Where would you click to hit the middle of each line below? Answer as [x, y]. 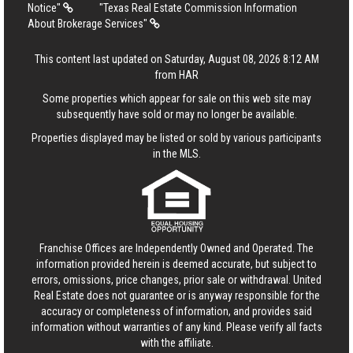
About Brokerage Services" [89, 24]
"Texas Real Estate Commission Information [198, 8]
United [307, 280]
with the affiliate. [176, 343]
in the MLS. [176, 154]
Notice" [45, 8]
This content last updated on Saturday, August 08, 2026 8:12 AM [176, 59]
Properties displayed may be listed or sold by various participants [176, 138]
